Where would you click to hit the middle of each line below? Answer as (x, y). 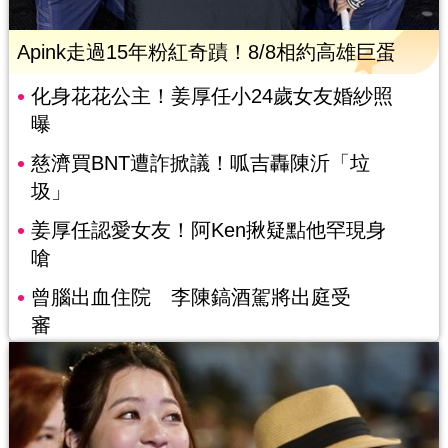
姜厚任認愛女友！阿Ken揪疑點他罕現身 (208, 230)
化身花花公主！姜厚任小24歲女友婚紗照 (211, 96)
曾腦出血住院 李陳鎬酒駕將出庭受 (190, 297)
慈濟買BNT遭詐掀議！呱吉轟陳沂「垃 (200, 163)
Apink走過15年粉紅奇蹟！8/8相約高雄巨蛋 (206, 52)
